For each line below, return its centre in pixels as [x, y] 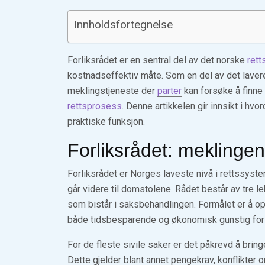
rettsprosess [95, 106]
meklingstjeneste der [112, 91]
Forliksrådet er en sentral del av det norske [157, 60]
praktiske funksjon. [106, 122]
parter [169, 91]
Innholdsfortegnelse [123, 25]
